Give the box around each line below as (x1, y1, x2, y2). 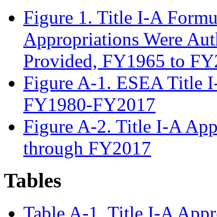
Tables (4, 169, 62, 192)
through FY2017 (23, 138, 151, 159)
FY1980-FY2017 (23, 94, 155, 115)
